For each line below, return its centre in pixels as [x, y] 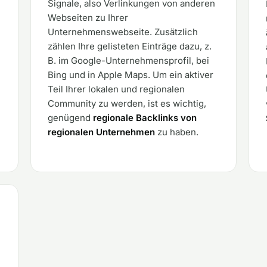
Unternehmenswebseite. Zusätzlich [122, 32]
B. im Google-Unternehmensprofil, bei [128, 60]
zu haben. [176, 132]
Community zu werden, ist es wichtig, [127, 103]
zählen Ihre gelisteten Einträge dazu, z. [129, 46]
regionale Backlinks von [145, 118]
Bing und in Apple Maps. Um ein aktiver [130, 75]
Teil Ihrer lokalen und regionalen [116, 89]
